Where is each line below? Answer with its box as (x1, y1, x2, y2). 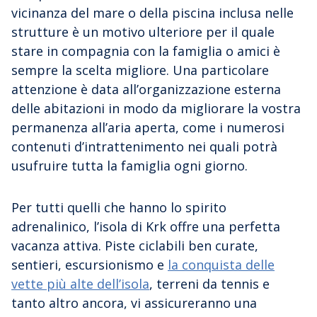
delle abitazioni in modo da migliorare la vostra (11, 99, 301, 117)
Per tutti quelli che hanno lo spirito (11, 198, 226, 216)
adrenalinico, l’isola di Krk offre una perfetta (11, 217, 280, 235)
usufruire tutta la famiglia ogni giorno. (11, 156, 248, 174)
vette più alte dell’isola (11, 275, 149, 292)
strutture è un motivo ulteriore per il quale (11, 23, 275, 40)
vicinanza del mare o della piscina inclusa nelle (11, 4, 294, 21)
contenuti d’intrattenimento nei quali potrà (11, 137, 277, 155)
